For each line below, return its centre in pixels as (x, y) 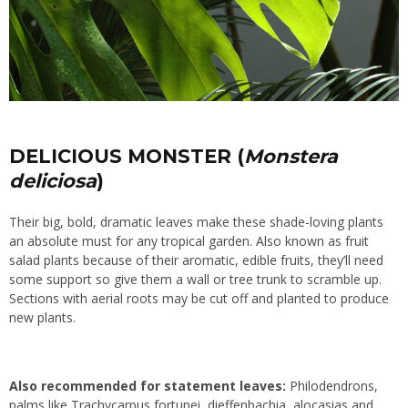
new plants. (42, 318)
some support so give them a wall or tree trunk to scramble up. (195, 280)
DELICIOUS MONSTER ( (127, 157)
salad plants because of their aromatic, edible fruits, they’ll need (196, 260)
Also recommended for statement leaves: (148, 386)
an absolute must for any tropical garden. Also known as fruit (189, 241)
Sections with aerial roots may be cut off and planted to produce (199, 299)
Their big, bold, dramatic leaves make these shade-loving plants (196, 222)
